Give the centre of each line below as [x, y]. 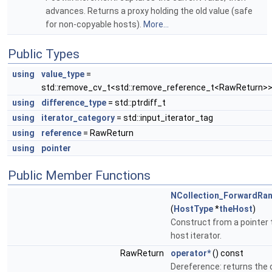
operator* [191, 253]
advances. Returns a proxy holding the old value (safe [149, 11]
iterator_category [78, 118]
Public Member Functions [79, 175]
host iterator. [196, 236]
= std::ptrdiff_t [136, 103]
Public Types [44, 54]
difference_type [74, 103]
